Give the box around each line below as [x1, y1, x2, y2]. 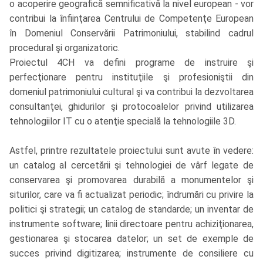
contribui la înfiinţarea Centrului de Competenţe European [9, 13, 254, 25]
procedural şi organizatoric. [9, 42, 120, 54]
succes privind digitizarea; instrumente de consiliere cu [9, 248, 254, 259]
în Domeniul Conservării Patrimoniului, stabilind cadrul [9, 28, 254, 39]
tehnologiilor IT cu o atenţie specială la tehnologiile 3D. [9, 116, 236, 127]
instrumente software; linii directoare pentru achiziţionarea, [9, 218, 254, 230]
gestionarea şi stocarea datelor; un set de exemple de [9, 233, 254, 245]
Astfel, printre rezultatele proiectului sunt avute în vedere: [9, 145, 254, 157]
